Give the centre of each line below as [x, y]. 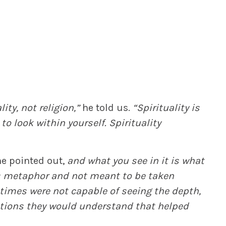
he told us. [106, 107]
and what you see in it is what [136, 160]
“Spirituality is [166, 107]
